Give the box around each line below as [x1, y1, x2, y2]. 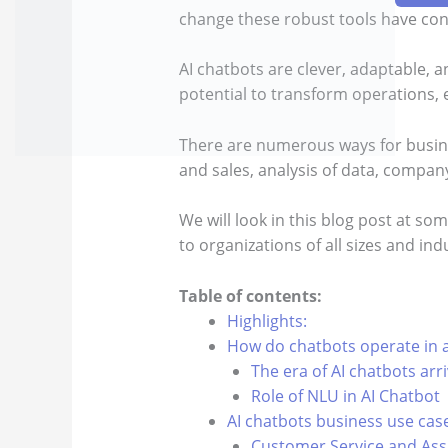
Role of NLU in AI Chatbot [250, 385, 440, 408]
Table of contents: [178, 285, 322, 308]
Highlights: [226, 310, 307, 333]
